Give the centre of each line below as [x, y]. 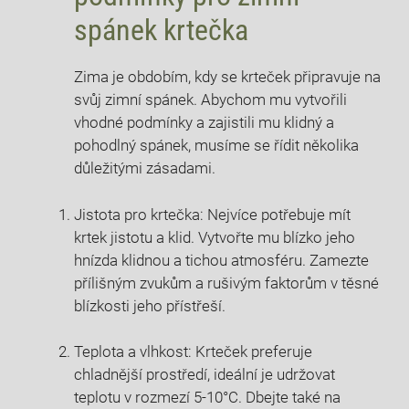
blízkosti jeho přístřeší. [150, 305]
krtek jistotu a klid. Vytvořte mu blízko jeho [215, 237]
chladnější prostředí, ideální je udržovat [204, 375]
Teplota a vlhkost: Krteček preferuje [193, 352]
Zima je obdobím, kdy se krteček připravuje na [227, 77]
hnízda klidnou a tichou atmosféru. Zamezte [221, 260]
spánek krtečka [161, 31]
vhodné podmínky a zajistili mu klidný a [204, 123]
